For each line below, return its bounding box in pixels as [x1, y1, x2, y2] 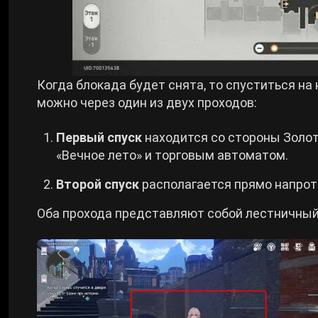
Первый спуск [56, 130, 142, 145]
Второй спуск [56, 177, 142, 192]
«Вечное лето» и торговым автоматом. [56, 148, 288, 163]
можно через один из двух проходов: [37, 95, 257, 110]
